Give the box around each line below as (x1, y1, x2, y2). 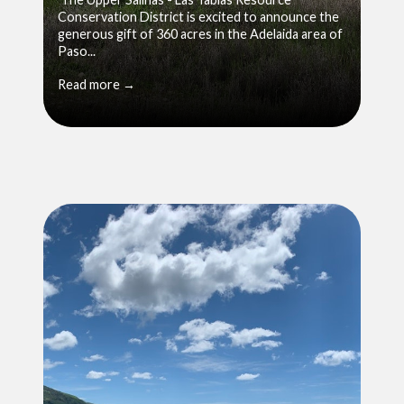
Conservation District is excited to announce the (58, 8, 339, 24)
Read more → (58, 76, 135, 92)
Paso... (58, 42, 96, 59)
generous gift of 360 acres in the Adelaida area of (58, 25, 343, 41)
